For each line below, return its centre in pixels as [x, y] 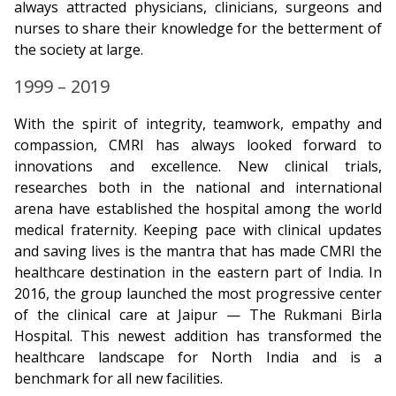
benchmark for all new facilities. [118, 378]
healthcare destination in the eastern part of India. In [198, 272]
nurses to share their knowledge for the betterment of [198, 28]
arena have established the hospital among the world [198, 209]
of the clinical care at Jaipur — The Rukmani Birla [198, 315]
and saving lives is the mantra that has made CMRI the [198, 251]
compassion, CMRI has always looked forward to [198, 145]
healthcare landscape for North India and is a [198, 357]
